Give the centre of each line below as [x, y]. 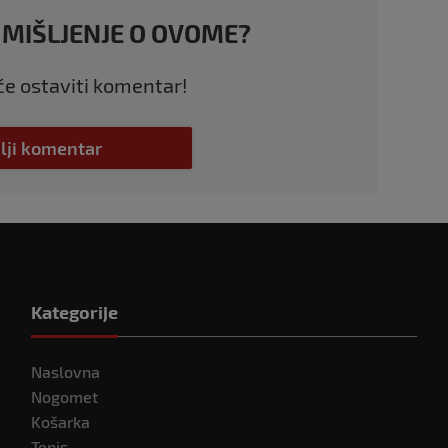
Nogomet [64, 396]
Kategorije [74, 312]
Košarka [60, 421]
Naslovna [65, 371]
